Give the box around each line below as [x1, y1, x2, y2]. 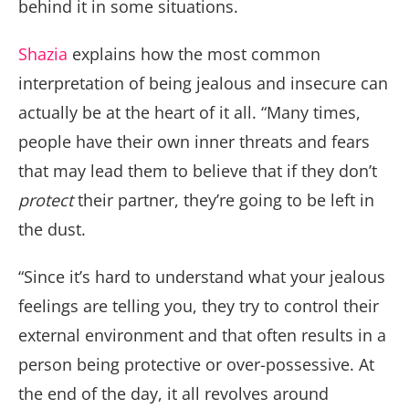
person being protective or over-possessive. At [18, 353, 374, 376]
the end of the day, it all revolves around [18, 383, 329, 405]
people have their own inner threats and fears [18, 131, 370, 153]
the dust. [18, 218, 86, 241]
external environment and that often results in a [18, 324, 386, 347]
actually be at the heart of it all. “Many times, [18, 101, 361, 124]
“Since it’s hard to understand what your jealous [18, 266, 385, 288]
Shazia [18, 43, 72, 66]
